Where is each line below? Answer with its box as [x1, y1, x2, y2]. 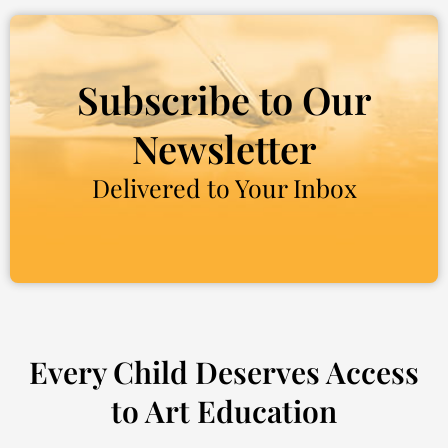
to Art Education [111, 390, 337, 431]
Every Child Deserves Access [29, 351, 419, 392]
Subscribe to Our [77, 73, 371, 125]
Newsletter [132, 122, 316, 174]
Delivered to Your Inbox [91, 170, 357, 204]
